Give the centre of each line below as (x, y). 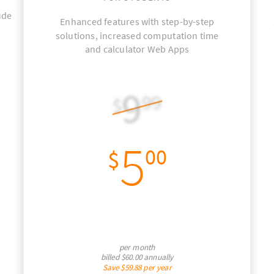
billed (111, 257)
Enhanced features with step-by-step (137, 21)
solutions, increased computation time (137, 35)
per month (137, 247)
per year (157, 267)
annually (158, 257)
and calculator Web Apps (137, 49)
